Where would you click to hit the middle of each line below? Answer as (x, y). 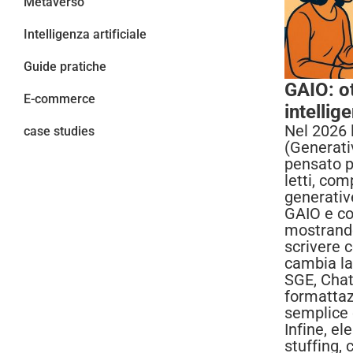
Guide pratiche (65, 67)
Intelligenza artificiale (85, 35)
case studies (59, 132)
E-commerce (59, 99)
